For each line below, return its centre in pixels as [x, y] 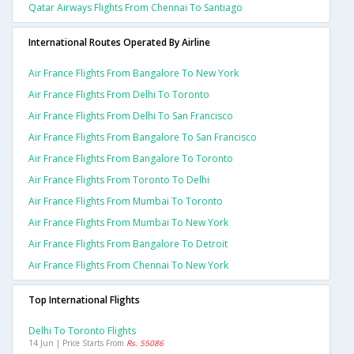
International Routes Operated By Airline [119, 43]
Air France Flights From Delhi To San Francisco [131, 116]
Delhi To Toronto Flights [82, 331]
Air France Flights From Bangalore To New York [134, 73]
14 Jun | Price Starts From [77, 343]
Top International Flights [84, 300]
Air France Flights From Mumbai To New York [128, 223]
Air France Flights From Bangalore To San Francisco [143, 137]
